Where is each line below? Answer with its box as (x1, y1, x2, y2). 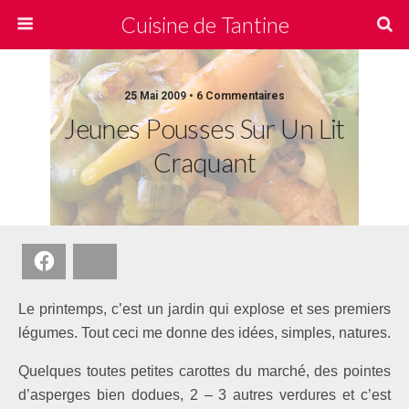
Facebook (57, 253, 112, 268)
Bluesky (108, 253, 152, 268)
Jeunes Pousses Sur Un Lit (64, 113, 345, 144)
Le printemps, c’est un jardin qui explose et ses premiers (18, 301, 391, 317)
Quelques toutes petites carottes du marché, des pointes (18, 363, 391, 379)
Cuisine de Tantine (120, 11, 289, 37)
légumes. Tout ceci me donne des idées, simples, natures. (18, 325, 391, 341)
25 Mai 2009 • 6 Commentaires (124, 89, 285, 102)
